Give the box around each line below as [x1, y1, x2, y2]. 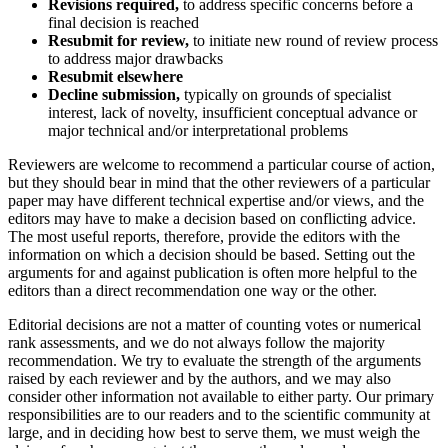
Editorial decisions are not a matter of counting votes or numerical [8, 315, 421, 333]
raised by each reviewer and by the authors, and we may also [8, 369, 391, 387]
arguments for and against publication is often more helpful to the [8, 263, 417, 281]
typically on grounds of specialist [184, 85, 391, 103]
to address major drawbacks [48, 49, 223, 67]
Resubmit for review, [48, 31, 193, 49]
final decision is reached [48, 13, 199, 31]
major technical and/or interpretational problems [48, 121, 348, 139]
